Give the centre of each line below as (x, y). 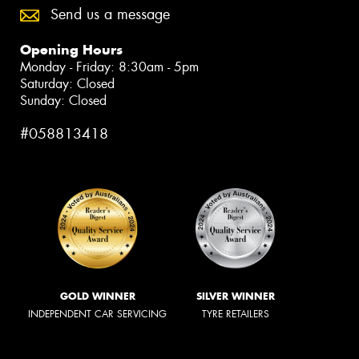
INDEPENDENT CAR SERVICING (97, 315)
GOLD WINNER (97, 296)
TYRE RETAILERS (236, 315)
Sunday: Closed (63, 100)
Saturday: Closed (67, 83)
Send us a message (110, 14)
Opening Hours (71, 49)
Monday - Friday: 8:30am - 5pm (109, 67)
